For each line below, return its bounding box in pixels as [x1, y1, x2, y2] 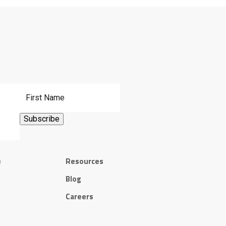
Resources [66, 155, 103, 167]
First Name [20, 84, 54, 92]
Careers [66, 190, 93, 202]
